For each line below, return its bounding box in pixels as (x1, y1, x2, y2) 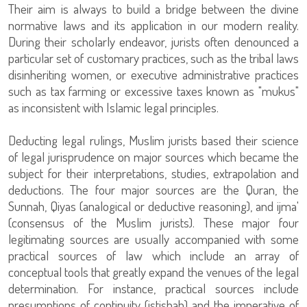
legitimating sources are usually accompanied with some (8, 230, 299, 247)
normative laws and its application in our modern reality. (8, 16, 299, 34)
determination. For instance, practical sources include (8, 279, 299, 297)
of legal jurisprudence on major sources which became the (8, 147, 299, 165)
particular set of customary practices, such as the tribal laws (8, 49, 299, 66)
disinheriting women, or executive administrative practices (8, 65, 299, 83)
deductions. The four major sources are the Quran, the (8, 180, 299, 198)
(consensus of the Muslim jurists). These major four (8, 213, 299, 231)
